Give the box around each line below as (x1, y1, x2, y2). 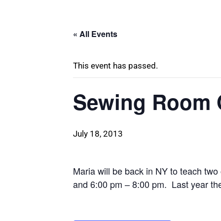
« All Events (73, 28, 117, 39)
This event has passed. (73, 61, 158, 71)
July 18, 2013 (73, 129, 123, 139)
